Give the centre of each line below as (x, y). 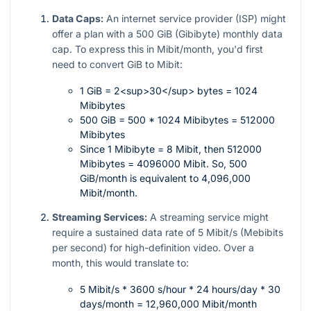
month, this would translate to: (120, 263)
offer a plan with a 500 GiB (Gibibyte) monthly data (167, 34)
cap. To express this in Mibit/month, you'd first (158, 49)
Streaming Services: (100, 217)
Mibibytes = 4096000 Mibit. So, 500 (163, 164)
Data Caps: (78, 19)
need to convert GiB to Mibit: (117, 65)
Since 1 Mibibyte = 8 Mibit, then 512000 (171, 149)
